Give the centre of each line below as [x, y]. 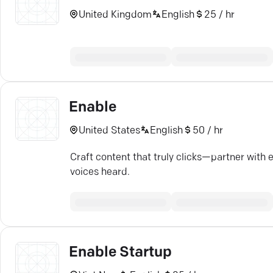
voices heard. [100, 172]
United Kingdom [115, 15]
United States [109, 131]
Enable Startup [120, 253]
